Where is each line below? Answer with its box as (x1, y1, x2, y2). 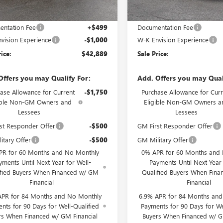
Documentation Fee (137, 22, 194, 31)
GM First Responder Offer (137, 121, 213, 130)
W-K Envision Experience (137, 35, 209, 44)
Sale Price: (137, 49, 169, 58)
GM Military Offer (137, 135, 189, 144)
